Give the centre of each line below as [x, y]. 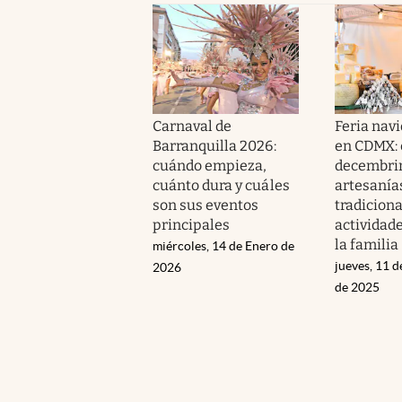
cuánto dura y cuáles [221, 185]
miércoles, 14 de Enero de [223, 245]
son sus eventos [206, 205]
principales [192, 224]
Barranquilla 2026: [214, 145]
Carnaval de [192, 126]
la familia [366, 244]
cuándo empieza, [210, 165]
